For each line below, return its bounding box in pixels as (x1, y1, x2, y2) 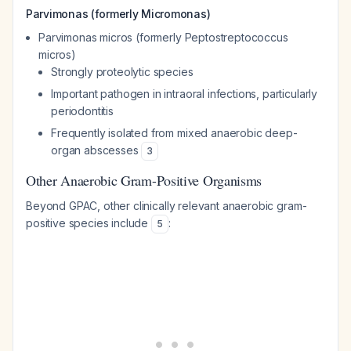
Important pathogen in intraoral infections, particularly (51, 87, 318, 100)
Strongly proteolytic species (51, 65, 194, 78)
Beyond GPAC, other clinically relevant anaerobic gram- (26, 199, 307, 212)
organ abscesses (51, 143, 142, 157)
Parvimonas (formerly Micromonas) (26, 7, 211, 20)
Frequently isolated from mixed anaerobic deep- (51, 126, 298, 139)
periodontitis (51, 104, 114, 118)
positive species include (26, 216, 151, 230)
